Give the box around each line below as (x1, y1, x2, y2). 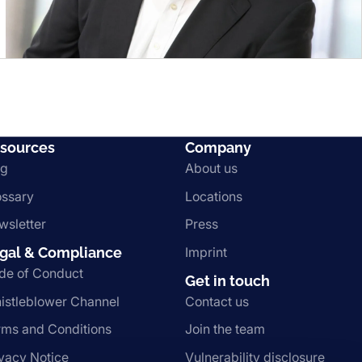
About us (184, 160, 238, 177)
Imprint (184, 243, 227, 260)
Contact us (184, 293, 249, 309)
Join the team (184, 321, 265, 338)
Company (184, 139, 251, 157)
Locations (184, 187, 242, 204)
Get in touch (184, 271, 270, 289)
